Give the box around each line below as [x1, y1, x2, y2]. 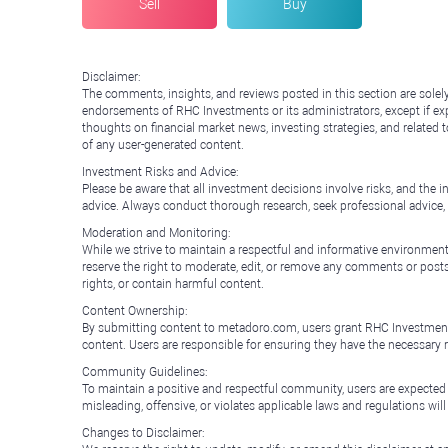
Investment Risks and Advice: [82, 164, 239, 179]
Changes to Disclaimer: [82, 425, 205, 440]
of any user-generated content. [82, 137, 244, 152]
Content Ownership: [82, 303, 188, 318]
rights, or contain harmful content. [82, 276, 264, 291]
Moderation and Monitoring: [82, 225, 231, 240]
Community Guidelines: [82, 364, 208, 379]
